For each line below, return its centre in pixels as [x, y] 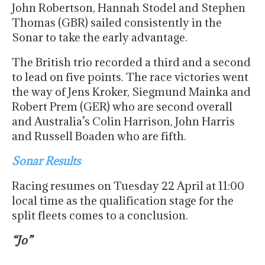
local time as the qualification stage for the [123, 201]
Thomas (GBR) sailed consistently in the [117, 23]
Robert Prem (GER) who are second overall [122, 107]
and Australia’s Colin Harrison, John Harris [123, 122]
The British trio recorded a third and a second [131, 62]
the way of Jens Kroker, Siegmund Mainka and [131, 92]
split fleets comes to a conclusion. [100, 216]
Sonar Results [47, 161]
